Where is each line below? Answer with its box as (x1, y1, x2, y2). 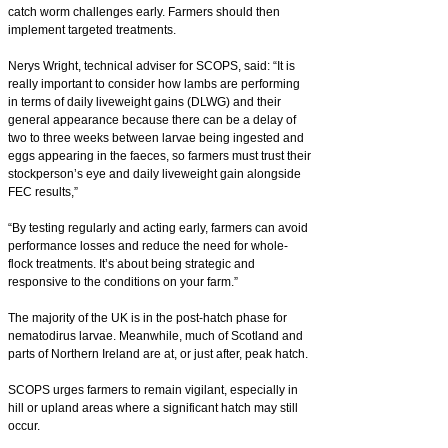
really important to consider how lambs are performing (8, 76, 300, 91)
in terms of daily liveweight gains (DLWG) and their (8, 94, 281, 109)
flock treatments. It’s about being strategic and (8, 256, 255, 271)
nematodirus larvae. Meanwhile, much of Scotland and (8, 328, 303, 343)
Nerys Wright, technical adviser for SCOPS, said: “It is (8, 58, 295, 73)
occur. (8, 418, 40, 433)
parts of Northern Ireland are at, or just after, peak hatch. (8, 346, 308, 361)
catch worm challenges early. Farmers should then (8, 4, 280, 19)
